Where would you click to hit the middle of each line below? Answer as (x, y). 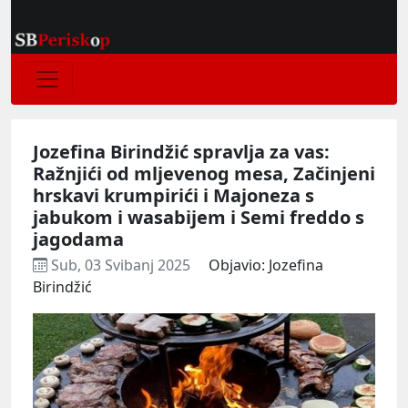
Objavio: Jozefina (266, 265)
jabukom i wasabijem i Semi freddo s (199, 217)
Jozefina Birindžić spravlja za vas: (181, 151)
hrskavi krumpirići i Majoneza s (173, 195)
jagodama (78, 239)
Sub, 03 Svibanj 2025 (121, 265)
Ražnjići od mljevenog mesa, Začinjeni (204, 173)
